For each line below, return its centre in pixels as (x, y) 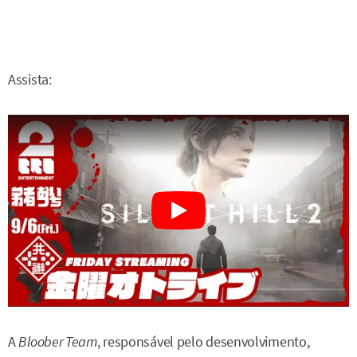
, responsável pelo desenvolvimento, (203, 341)
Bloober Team (58, 341)
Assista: (30, 80)
